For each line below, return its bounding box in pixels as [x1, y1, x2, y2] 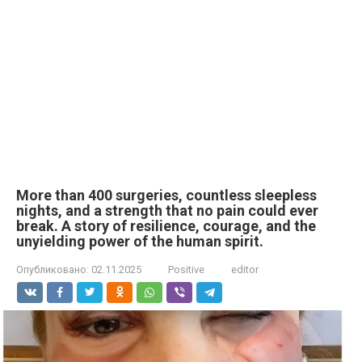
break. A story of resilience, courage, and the [16, 217, 316, 234]
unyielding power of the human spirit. [16, 233, 263, 250]
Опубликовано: [16, 263, 89, 276]
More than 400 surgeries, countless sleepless [16, 187, 317, 204]
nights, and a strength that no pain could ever [16, 202, 318, 219]
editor [231, 263, 259, 276]
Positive [168, 263, 204, 276]
